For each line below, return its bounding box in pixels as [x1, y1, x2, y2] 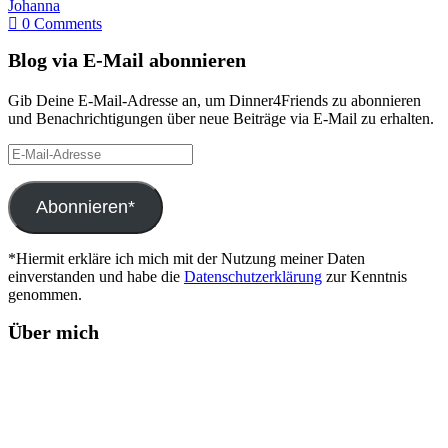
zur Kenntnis [322, 268, 407, 286]
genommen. [8, 286, 82, 304]
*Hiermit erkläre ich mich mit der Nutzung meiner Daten [8, 250, 365, 268]
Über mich [8, 320, 99, 343]
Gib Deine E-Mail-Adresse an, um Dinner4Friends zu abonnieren [8, 92, 421, 110]
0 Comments [18, 14, 102, 32]
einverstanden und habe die [8, 268, 184, 286]
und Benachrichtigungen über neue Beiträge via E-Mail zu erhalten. [8, 110, 434, 128]
